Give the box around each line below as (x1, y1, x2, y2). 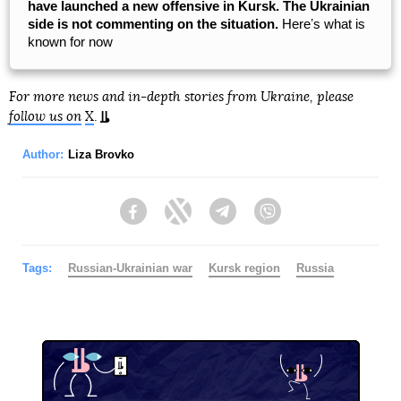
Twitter (192, 212, 229, 227)
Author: (22, 147, 64, 161)
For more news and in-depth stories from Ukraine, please (9, 90, 354, 104)
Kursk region (209, 260, 280, 275)
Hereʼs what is (278, 15, 365, 31)
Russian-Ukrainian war (68, 260, 192, 275)
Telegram (236, 212, 289, 227)
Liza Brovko (68, 147, 134, 161)
